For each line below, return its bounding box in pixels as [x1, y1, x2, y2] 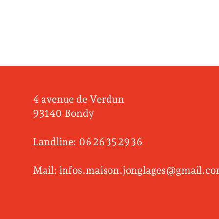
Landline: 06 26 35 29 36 [33, 135, 143, 148]
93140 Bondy [33, 107, 95, 119]
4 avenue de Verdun [33, 92, 125, 105]
